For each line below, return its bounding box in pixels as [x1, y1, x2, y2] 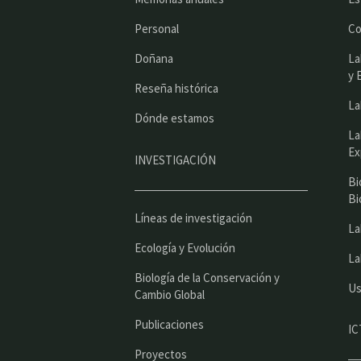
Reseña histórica [135, 80, 218, 96]
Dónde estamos [135, 110, 214, 126]
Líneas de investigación [135, 210, 252, 226]
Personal [135, 20, 179, 36]
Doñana [135, 50, 173, 66]
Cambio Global [135, 286, 205, 302]
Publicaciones [135, 316, 204, 332]
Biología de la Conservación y [135, 269, 280, 285]
